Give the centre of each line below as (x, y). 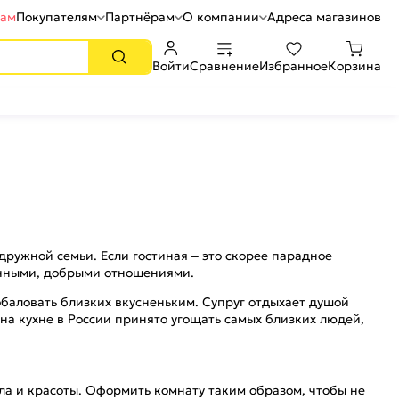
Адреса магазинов (324, 17)
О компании (221, 17)
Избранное (293, 66)
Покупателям (57, 17)
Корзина (354, 66)
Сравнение (224, 66)
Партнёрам (140, 17)
